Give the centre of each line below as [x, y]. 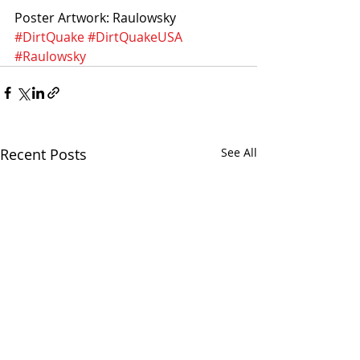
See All [239, 152]
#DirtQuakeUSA [135, 37]
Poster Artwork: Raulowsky [95, 17]
